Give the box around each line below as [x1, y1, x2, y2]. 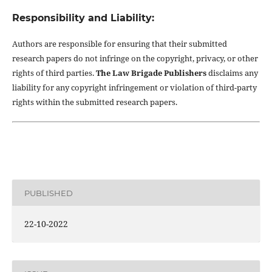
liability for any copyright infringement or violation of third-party [12, 82, 257, 93]
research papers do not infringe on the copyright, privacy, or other [12, 53, 258, 64]
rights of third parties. [12, 67, 96, 79]
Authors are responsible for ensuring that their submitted [12, 38, 227, 50]
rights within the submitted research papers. [12, 97, 177, 108]
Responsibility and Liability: [12, 12, 154, 24]
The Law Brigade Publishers [95, 67, 206, 79]
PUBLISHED [24, 188, 73, 198]
